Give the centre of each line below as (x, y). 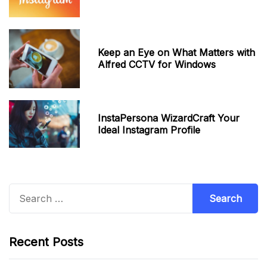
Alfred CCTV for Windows (157, 65)
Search (25, 191)
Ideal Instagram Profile (149, 130)
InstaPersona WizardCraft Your (169, 118)
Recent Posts (46, 242)
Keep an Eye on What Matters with (177, 53)
